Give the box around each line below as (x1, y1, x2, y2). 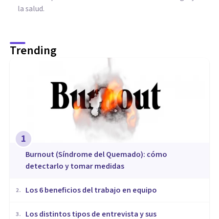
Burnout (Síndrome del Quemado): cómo (25, 149, 167, 160)
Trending (10, 42, 57, 59)
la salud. (18, 3, 44, 14)
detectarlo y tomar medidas (25, 161, 124, 172)
